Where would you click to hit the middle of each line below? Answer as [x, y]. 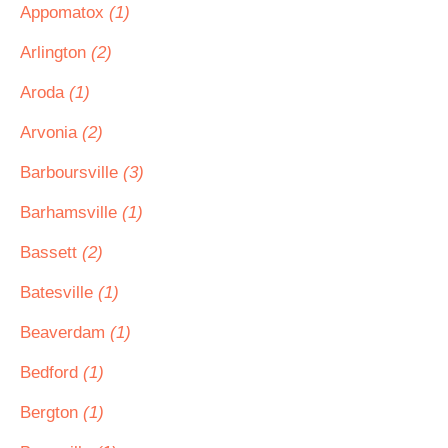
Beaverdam [65, 332]
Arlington [55, 52]
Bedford [51, 372]
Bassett [51, 252]
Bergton [51, 412]
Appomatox [64, 12]
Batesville [59, 292]
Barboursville [71, 172]
